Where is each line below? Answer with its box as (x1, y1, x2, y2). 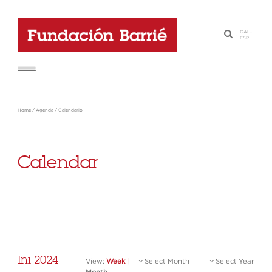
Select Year (214, 258, 254, 265)
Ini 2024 (18, 253, 58, 267)
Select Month (143, 258, 189, 265)
